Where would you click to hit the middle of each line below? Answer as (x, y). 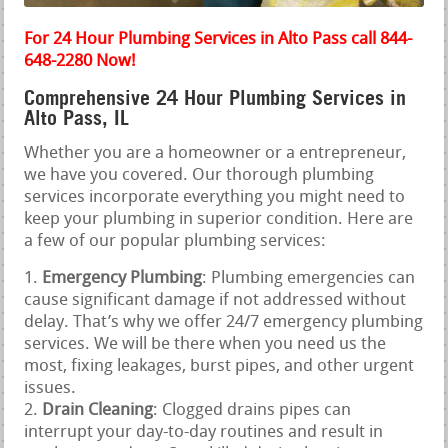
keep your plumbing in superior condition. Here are (219, 220)
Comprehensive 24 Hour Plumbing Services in (215, 98)
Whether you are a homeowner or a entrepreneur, (215, 154)
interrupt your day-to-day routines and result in (204, 433)
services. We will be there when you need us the (205, 345)
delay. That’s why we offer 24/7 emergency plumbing (224, 323)
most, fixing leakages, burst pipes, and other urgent (219, 367)
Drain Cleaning (98, 411)
